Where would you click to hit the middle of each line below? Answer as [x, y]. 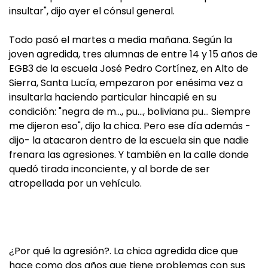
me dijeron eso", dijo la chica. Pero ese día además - [130, 126]
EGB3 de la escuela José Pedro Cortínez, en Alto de [129, 68]
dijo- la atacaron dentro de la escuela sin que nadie [129, 140]
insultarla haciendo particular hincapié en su [113, 97]
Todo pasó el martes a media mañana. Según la [121, 40]
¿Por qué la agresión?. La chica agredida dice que [124, 251]
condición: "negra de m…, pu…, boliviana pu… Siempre [130, 112]
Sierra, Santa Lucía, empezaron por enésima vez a [126, 83]
